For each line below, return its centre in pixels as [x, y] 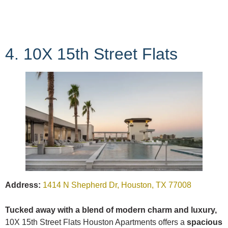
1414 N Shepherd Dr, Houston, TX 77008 [117, 185]
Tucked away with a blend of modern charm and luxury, [111, 210]
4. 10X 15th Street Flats [91, 54]
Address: [23, 185]
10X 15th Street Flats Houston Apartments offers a [96, 222]
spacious [205, 222]
